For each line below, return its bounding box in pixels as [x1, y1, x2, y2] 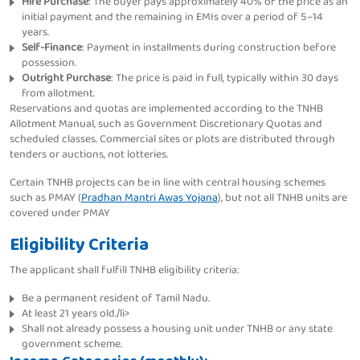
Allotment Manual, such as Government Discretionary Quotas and [10, 115, 322, 133]
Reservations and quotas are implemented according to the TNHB [10, 100, 323, 118]
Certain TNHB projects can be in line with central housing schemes [10, 174, 325, 192]
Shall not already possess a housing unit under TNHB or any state [22, 320, 333, 338]
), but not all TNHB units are [218, 189, 347, 207]
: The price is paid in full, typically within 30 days [111, 69, 338, 88]
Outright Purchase [22, 69, 111, 88]
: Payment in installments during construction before [82, 39, 336, 57]
